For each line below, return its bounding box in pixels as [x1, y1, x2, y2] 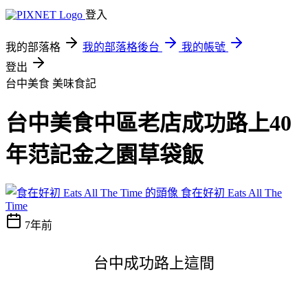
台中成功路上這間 [93, 254, 214, 272]
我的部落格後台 [82, 41, 159, 53]
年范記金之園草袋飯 [5, 142, 203, 168]
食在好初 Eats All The [181, 186, 282, 199]
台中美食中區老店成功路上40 [5, 111, 291, 136]
